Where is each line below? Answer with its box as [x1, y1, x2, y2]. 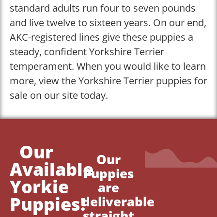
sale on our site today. [10, 88, 108, 102]
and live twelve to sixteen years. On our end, [10, 15, 206, 29]
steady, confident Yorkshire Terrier [10, 45, 164, 58]
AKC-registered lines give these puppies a [10, 30, 193, 44]
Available [10, 157, 93, 182]
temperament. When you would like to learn [10, 59, 206, 73]
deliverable [82, 193, 155, 211]
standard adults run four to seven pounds [10, 1, 196, 15]
